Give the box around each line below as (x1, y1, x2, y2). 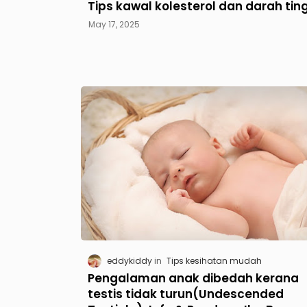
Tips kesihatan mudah (166, 254, 262, 267)
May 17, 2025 (88, 18, 140, 30)
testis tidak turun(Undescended (87, 285, 284, 302)
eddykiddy (106, 254, 152, 267)
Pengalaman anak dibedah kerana (87, 269, 299, 286)
